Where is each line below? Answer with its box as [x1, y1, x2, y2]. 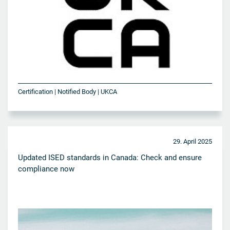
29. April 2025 [173, 137, 212, 145]
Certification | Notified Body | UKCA [18, 87, 117, 95]
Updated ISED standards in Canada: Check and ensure [18, 152, 202, 162]
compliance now [18, 164, 74, 174]
